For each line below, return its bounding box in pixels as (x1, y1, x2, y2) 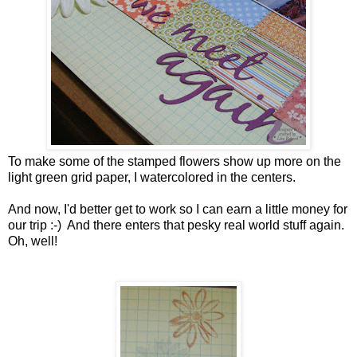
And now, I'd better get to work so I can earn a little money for (8, 202, 347, 217)
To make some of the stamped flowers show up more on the (8, 155, 341, 169)
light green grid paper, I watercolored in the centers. (8, 171, 296, 185)
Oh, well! (8, 234, 57, 249)
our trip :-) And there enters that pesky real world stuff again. (8, 218, 347, 233)
